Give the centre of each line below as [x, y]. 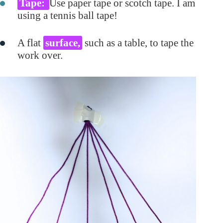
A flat [30, 43]
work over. [40, 56]
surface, [63, 43]
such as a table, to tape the [138, 43]
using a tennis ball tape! [67, 16]
